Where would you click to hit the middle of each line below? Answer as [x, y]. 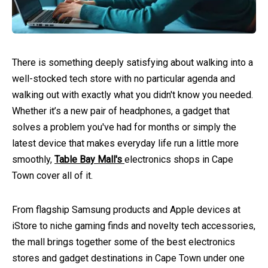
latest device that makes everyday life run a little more [125, 143]
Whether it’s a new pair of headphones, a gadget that [121, 111]
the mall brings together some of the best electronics [124, 242]
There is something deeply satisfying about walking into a [133, 63]
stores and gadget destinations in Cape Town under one [128, 258]
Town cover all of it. [52, 176]
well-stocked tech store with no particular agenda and [124, 79]
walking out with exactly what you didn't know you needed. [133, 95]
